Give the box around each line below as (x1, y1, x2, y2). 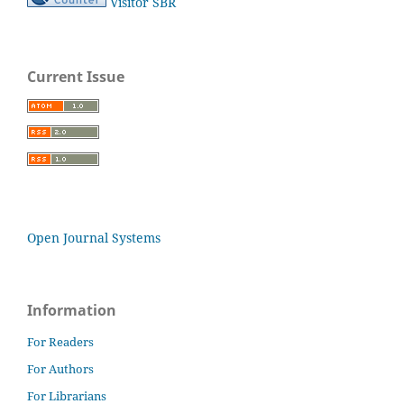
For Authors (27, 361, 94, 378)
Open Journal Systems (27, 229, 161, 247)
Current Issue (27, 66, 124, 87)
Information (27, 300, 116, 321)
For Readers (27, 334, 94, 351)
